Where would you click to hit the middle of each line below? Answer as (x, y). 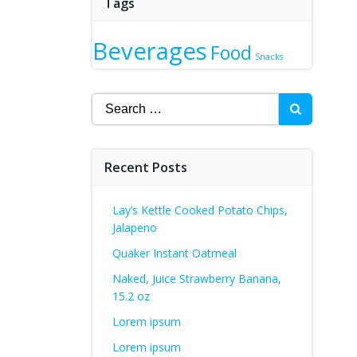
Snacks (269, 57)
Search (111, 102)
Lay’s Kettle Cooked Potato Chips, (200, 210)
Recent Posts (145, 167)
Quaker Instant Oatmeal (174, 253)
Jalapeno (134, 228)
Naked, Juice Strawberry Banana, (196, 279)
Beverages (149, 51)
